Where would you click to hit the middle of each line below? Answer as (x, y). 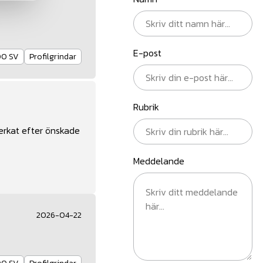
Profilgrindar (53, 57)
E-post (147, 53)
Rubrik (146, 107)
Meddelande (159, 161)
